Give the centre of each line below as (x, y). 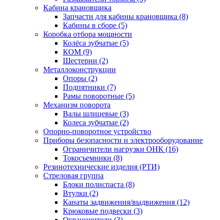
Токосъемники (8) (93, 158)
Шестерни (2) (85, 60)
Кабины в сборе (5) (95, 25)
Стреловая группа (73, 175)
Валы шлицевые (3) (96, 113)
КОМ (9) (77, 52)
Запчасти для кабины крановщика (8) (125, 16)
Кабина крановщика (77, 7)
